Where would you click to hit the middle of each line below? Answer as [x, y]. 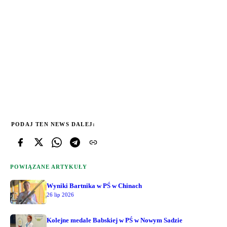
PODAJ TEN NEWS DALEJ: [53, 124]
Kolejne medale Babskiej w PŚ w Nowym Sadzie [115, 220]
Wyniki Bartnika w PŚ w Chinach [94, 185]
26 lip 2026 [60, 194]
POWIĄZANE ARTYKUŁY [49, 166]
